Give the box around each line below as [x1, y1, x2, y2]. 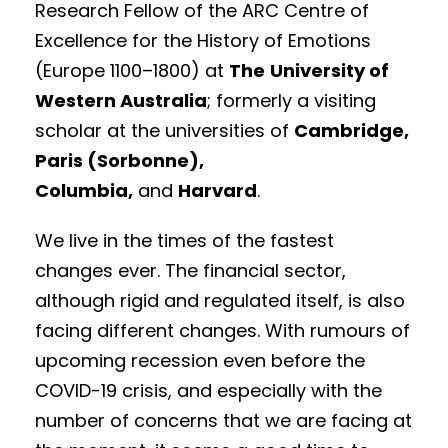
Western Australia [35, 88, 207, 114]
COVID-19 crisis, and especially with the [35, 378, 382, 404]
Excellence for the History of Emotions [35, 28, 371, 54]
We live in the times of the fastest [35, 228, 334, 254]
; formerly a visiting [207, 88, 376, 114]
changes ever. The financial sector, [35, 258, 346, 284]
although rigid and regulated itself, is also [35, 288, 405, 314]
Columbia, [35, 178, 133, 204]
